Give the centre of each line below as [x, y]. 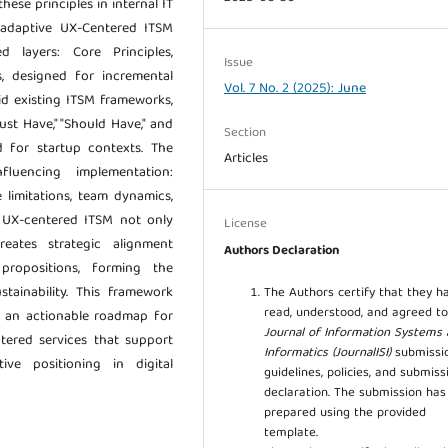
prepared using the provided [345, 413]
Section [245, 133]
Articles [246, 158]
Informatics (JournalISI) [328, 353]
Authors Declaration [282, 251]
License [246, 224]
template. [291, 433]
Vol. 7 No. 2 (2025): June [295, 88]
